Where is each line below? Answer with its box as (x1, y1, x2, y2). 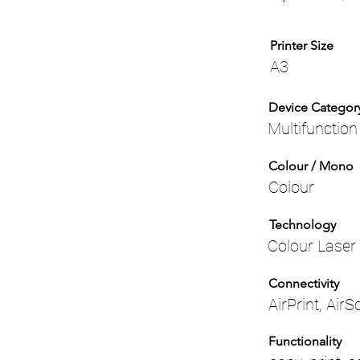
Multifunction (268, 119, 358, 138)
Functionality (268, 333, 342, 349)
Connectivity (268, 276, 339, 291)
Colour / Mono (268, 158, 354, 174)
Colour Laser (268, 236, 356, 256)
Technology (269, 217, 336, 232)
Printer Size (270, 38, 333, 53)
